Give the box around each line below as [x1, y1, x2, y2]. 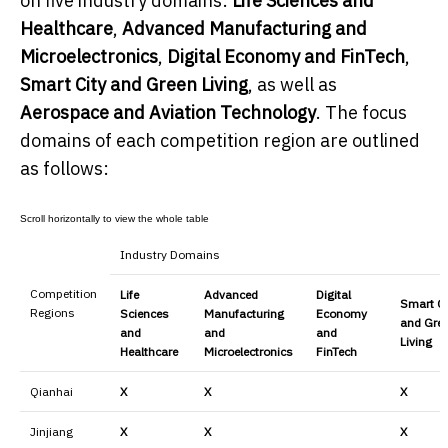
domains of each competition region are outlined [20, 128, 420, 152]
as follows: [20, 156, 109, 180]
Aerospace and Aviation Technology [20, 100, 316, 124]
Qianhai [30, 383, 73, 399]
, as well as [248, 72, 337, 96]
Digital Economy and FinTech [167, 44, 405, 68]
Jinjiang [30, 423, 73, 439]
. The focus [316, 100, 407, 124]
